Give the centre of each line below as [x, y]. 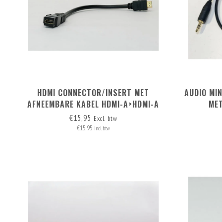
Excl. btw [105, 118]
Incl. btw [102, 128]
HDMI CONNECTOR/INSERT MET [93, 92]
